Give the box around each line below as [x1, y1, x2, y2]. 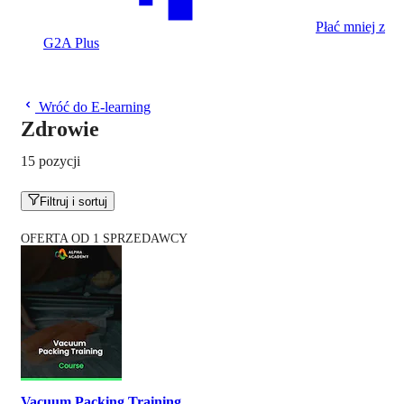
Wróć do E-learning [39, 99, 151, 115]
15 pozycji [21, 153, 80, 169]
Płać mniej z [316, 19, 385, 34]
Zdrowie [21, 117, 99, 141]
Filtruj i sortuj [40, 195, 108, 209]
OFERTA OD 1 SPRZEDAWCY [21, 232, 188, 246]
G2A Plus [43, 35, 99, 50]
